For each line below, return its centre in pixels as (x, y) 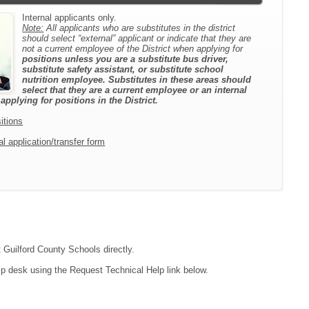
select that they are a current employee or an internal (135, 90)
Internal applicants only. (70, 17)
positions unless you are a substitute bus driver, (126, 59)
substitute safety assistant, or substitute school (123, 69)
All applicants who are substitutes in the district (140, 28)
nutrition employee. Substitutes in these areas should (137, 79)
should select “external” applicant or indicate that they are (137, 38)
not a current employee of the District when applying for (133, 48)
